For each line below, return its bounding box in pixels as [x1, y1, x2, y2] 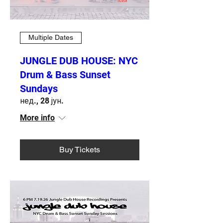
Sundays [20, 82, 58, 95]
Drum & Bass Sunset [20, 68, 111, 81]
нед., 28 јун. [20, 96, 64, 106]
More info [20, 112, 55, 122]
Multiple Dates [28, 33, 73, 42]
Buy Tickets [59, 144, 100, 154]
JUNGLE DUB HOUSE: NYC [20, 54, 138, 67]
